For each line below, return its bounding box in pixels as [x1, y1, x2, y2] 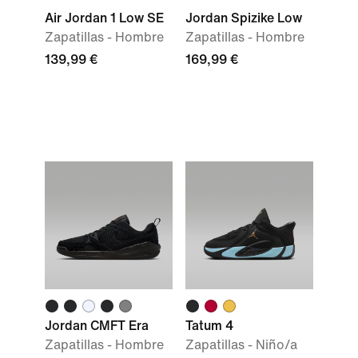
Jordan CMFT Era [45, 319, 149, 332]
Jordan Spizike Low [185, 11, 302, 25]
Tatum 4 [185, 319, 233, 332]
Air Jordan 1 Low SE [45, 11, 164, 25]
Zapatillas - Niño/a [185, 338, 297, 352]
